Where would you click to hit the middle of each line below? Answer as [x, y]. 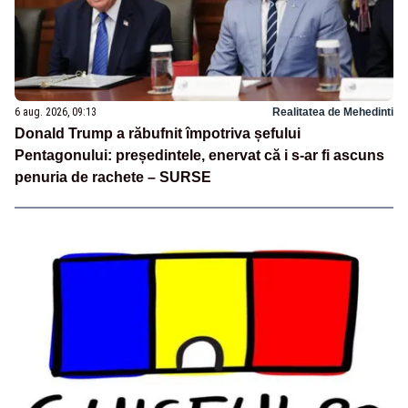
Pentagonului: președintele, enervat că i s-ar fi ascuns [199, 155]
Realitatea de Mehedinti [333, 112]
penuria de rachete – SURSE [113, 177]
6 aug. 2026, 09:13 [56, 112]
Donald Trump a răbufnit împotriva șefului [158, 133]
